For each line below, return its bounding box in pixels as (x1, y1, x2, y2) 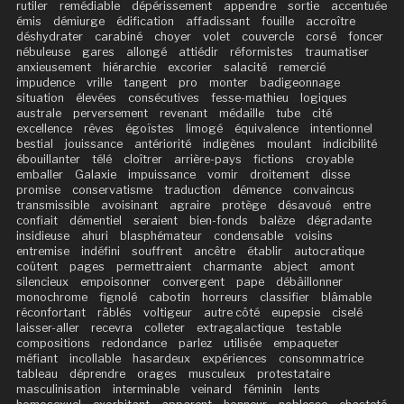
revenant (159, 106, 207, 121)
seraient (133, 214, 178, 228)
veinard (190, 382, 232, 397)
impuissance (127, 168, 196, 182)
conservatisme (71, 183, 152, 197)
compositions (15, 336, 90, 351)
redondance (101, 336, 167, 351)
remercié (278, 60, 326, 75)
